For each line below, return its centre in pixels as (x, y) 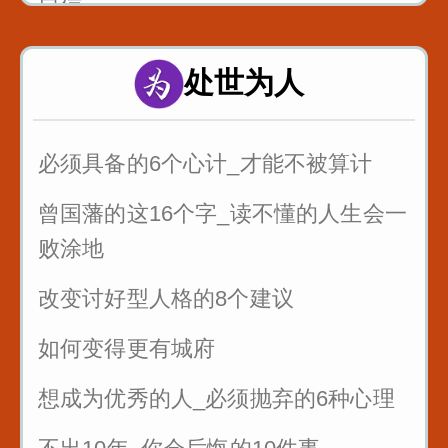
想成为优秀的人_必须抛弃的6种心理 (216, 398)
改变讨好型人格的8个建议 (166, 298)
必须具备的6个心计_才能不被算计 (205, 163)
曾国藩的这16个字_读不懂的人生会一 (222, 213)
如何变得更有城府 (127, 348)
